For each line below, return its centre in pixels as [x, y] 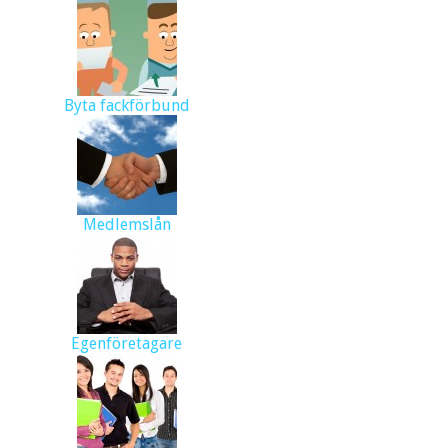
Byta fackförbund [126, 106]
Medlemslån [126, 225]
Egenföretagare [127, 344]
